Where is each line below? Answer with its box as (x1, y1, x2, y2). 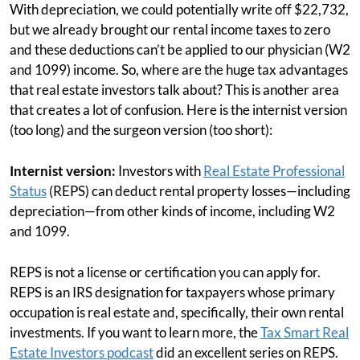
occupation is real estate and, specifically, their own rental (10, 304, 344, 321)
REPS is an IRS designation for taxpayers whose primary (10, 284, 335, 301)
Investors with (116, 162, 203, 180)
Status (10, 182, 47, 200)
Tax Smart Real (260, 324, 349, 342)
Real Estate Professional (203, 162, 345, 180)
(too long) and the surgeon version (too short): (10, 121, 272, 139)
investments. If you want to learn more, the (10, 324, 260, 342)
